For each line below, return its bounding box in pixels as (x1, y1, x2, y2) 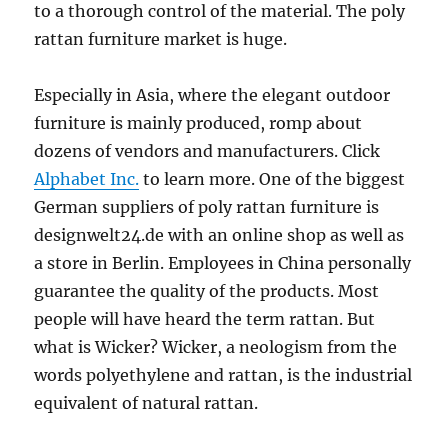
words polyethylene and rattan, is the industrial (34, 365, 413, 385)
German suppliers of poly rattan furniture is (34, 197, 380, 217)
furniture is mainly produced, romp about (34, 113, 363, 133)
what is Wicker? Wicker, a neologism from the (34, 337, 398, 357)
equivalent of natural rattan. (34, 393, 259, 413)
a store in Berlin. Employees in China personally (34, 253, 412, 273)
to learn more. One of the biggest (139, 169, 406, 189)
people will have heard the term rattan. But (34, 309, 376, 329)
